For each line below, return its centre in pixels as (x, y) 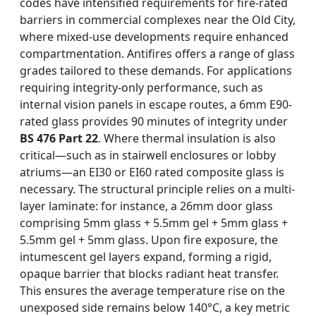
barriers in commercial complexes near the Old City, (158, 20)
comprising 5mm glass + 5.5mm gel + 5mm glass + (154, 223)
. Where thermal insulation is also (187, 139)
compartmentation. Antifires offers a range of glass (157, 54)
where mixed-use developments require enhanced (154, 37)
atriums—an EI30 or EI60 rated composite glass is (152, 172)
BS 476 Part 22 (59, 139)
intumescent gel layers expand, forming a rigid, (146, 257)
